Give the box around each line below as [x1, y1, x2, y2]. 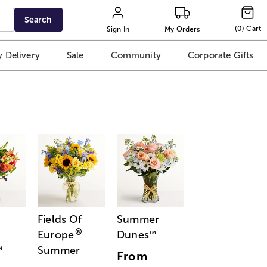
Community [110, 50, 161, 61]
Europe [38, 229, 74, 241]
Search [24, 15, 52, 24]
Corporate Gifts [187, 50, 254, 61]
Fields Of [38, 213, 82, 226]
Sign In [106, 24, 130, 33]
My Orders [164, 24, 200, 33]
